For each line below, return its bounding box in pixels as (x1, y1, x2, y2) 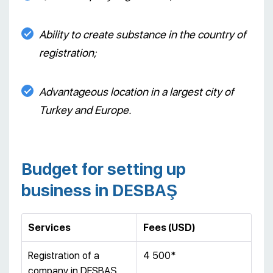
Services (28, 221, 71, 233)
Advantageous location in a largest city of (39, 85, 234, 98)
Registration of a (28, 249, 99, 261)
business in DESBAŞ (21, 180, 177, 200)
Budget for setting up (21, 158, 186, 179)
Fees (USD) (143, 221, 195, 233)
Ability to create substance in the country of (39, 27, 246, 41)
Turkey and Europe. (39, 103, 132, 116)
